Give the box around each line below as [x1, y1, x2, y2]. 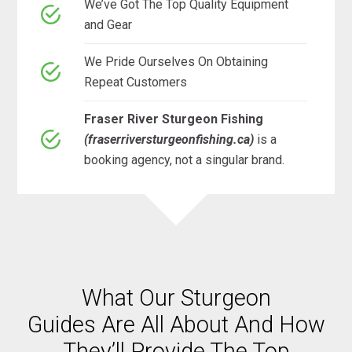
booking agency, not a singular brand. [84, 152, 285, 167]
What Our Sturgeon [81, 284, 271, 311]
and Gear [84, 16, 133, 32]
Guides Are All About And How [27, 310, 325, 338]
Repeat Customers [84, 74, 188, 90]
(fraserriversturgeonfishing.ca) [84, 131, 258, 147]
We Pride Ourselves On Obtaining [84, 53, 269, 69]
